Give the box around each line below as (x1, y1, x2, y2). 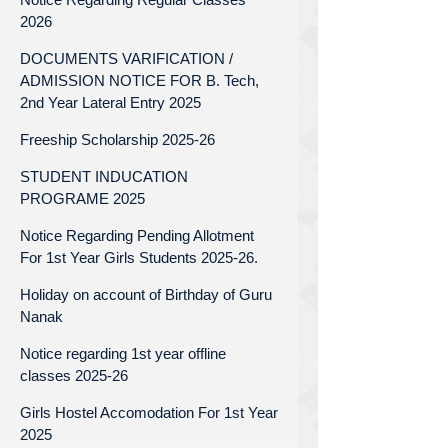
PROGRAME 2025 (20, 189, 145, 207)
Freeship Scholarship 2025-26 (20, 130, 215, 148)
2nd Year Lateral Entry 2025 (20, 93, 201, 111)
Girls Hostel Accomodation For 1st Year (20, 403, 278, 421)
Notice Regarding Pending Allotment (20, 226, 254, 244)
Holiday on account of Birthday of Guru (20, 285, 272, 303)
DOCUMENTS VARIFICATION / (20, 49, 233, 67)
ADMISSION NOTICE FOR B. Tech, (20, 71, 259, 89)
